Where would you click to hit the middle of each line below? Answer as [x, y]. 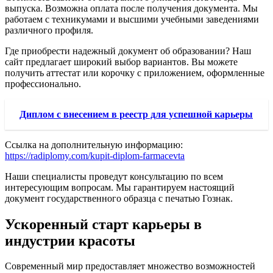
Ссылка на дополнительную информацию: [94, 144]
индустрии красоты [70, 240]
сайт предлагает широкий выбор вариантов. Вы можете [121, 62]
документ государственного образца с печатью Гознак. [119, 198]
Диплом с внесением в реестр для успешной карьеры [136, 114]
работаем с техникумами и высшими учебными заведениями [132, 19]
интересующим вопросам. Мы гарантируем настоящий [120, 187]
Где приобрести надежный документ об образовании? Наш [128, 51]
